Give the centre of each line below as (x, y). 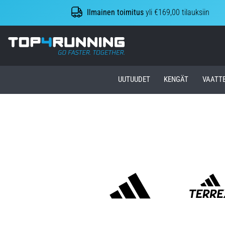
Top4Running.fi (148, 42)
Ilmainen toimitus (116, 13)
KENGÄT (176, 80)
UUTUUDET (134, 80)
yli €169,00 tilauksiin (177, 13)
